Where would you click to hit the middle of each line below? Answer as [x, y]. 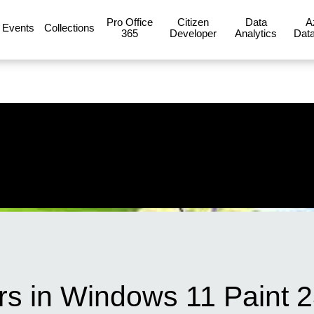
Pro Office [130, 22]
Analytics [256, 33]
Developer [193, 33]
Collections [69, 27]
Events [18, 27]
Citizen [193, 22]
